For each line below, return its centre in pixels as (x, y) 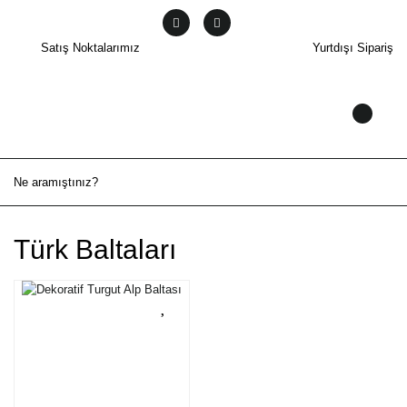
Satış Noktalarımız (90, 48)
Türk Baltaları (95, 249)
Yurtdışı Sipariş (353, 48)
